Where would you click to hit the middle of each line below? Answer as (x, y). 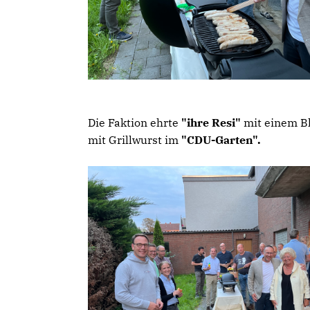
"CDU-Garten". (220, 139)
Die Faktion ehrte (133, 122)
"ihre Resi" (210, 122)
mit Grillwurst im (133, 139)
